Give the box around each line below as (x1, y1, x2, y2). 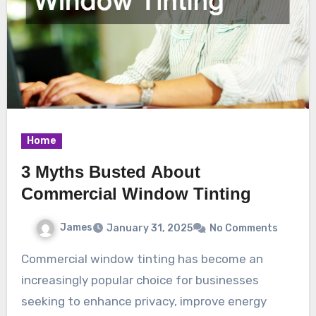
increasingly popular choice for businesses (20, 272, 259, 287)
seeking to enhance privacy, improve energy (20, 293, 267, 308)
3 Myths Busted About (20, 162, 200, 181)
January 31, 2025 (106, 221, 193, 234)
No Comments (209, 221, 278, 234)
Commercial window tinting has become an (20, 251, 29, 266)
